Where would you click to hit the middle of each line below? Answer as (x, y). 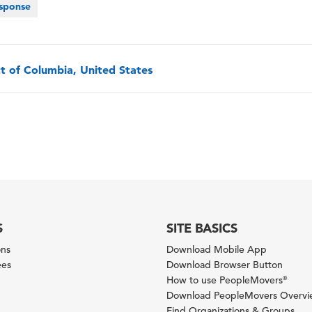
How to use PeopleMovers (224, 280)
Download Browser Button (224, 264)
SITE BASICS (202, 228)
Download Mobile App (216, 249)
